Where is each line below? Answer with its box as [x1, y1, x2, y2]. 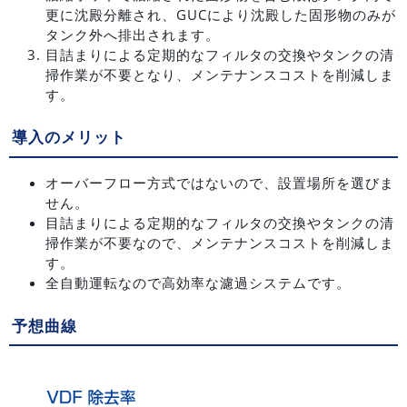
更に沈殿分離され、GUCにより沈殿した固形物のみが [45, 5, 396, 24]
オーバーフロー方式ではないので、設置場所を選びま [45, 174, 394, 193]
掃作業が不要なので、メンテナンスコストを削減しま [45, 233, 394, 253]
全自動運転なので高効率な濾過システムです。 [45, 273, 351, 293]
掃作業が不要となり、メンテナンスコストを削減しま [45, 65, 394, 84]
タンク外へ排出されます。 [45, 25, 220, 44]
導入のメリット [12, 126, 127, 148]
